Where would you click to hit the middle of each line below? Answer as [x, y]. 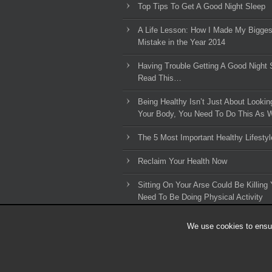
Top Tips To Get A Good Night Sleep [202, 6]
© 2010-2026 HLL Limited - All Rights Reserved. [193, 263]
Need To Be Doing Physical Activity [200, 197]
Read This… [160, 78]
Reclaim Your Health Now [182, 161]
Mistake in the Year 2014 [182, 42]
